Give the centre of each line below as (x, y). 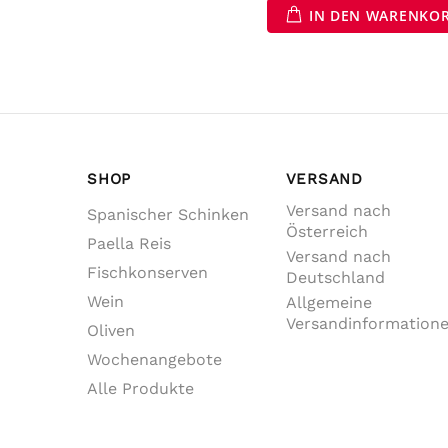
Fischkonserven (147, 272)
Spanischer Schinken (168, 214)
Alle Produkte (140, 388)
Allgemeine (328, 302)
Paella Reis (129, 243)
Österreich (326, 231)
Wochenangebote (154, 359)
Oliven (111, 330)
